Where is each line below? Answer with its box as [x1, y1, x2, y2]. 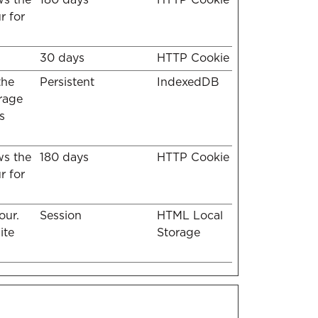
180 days [40, 150, 89, 164]
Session [40, 209, 82, 222]
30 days [40, 51, 84, 65]
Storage [157, 226, 200, 239]
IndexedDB [157, 75, 219, 89]
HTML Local [157, 209, 223, 222]
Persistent [40, 75, 94, 89]
